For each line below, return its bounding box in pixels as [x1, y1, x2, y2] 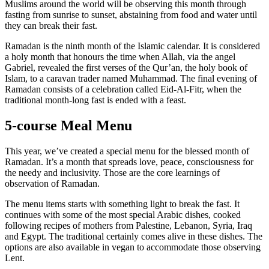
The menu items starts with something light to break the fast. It [5, 198, 240, 209]
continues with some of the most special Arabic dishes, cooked [5, 209, 241, 220]
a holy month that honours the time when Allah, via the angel [5, 52, 235, 62]
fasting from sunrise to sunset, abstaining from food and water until [5, 10, 257, 20]
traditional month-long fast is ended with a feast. [5, 95, 186, 106]
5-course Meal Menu [5, 118, 132, 134]
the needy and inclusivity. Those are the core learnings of [5, 167, 220, 178]
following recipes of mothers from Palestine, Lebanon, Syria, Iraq [5, 220, 252, 231]
